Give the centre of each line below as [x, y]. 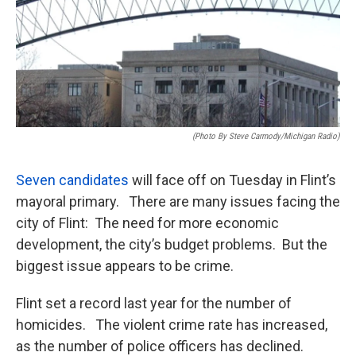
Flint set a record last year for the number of [154, 303]
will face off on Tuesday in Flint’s [232, 180]
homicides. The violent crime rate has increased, [172, 325]
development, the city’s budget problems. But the [172, 244]
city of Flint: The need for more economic [147, 223]
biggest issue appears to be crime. [128, 266]
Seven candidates [72, 180]
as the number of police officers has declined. [164, 346]
